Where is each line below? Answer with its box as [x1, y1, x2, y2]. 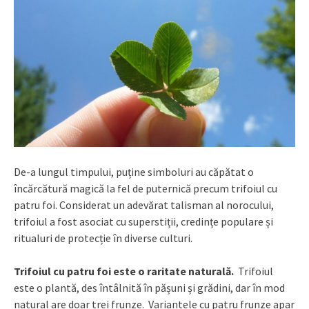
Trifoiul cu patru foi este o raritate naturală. [14, 264, 238, 279]
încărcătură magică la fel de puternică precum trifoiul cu [14, 181, 277, 196]
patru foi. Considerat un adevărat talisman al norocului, [14, 198, 274, 212]
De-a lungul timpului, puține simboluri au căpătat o [14, 165, 254, 179]
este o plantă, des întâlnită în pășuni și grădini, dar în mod [14, 281, 285, 295]
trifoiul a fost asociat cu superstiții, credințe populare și [14, 215, 273, 229]
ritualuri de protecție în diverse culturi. [14, 231, 192, 246]
